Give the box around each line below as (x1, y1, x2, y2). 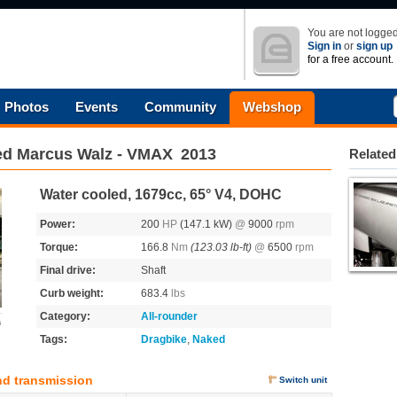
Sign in (307, 40, 341, 52)
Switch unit (279, 375, 327, 385)
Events (75, 99, 118, 114)
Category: (40, 310, 90, 323)
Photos (4, 99, 49, 114)
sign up (356, 40, 393, 52)
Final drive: (40, 264, 96, 276)
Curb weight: (40, 287, 104, 300)
